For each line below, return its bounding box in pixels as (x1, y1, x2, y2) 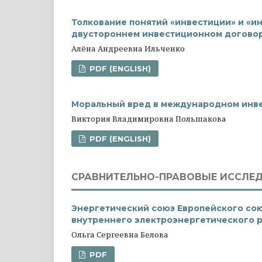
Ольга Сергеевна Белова (71, 229, 168, 240)
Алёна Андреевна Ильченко (71, 43, 185, 54)
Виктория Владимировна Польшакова (71, 113, 226, 124)
